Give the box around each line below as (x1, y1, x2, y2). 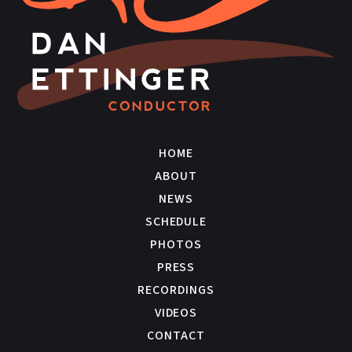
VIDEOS (154, 304, 198, 322)
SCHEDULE (145, 213, 207, 231)
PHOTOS (150, 236, 202, 254)
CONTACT (147, 327, 205, 345)
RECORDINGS (137, 281, 214, 299)
